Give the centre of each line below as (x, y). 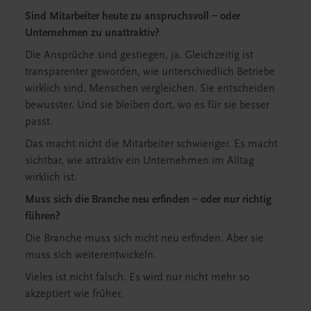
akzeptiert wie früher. (74, 293)
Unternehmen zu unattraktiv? (92, 32)
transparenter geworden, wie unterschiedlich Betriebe (150, 71)
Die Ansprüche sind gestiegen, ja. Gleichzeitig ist (139, 54)
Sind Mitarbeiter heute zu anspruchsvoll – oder (133, 16)
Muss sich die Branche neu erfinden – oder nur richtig (148, 199)
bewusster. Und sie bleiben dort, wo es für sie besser (147, 104)
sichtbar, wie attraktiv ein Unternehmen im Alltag (140, 160)
